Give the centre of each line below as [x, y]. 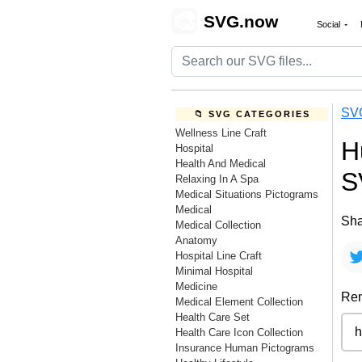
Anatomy [196, 240]
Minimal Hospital [214, 271]
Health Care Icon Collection [239, 333]
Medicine [196, 286]
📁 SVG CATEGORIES [252, 114]
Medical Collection [218, 225]
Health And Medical [221, 164]
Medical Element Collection [239, 302]
